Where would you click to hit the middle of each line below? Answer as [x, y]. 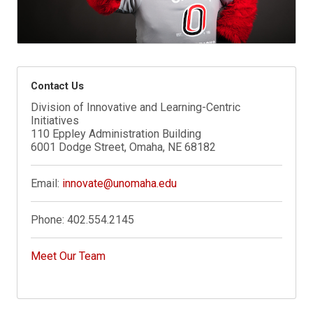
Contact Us [57, 86]
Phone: [49, 220]
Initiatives [55, 121]
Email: [47, 184]
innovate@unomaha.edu [120, 184]
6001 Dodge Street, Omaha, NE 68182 [124, 147]
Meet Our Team [68, 256]
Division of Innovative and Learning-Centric [136, 108]
